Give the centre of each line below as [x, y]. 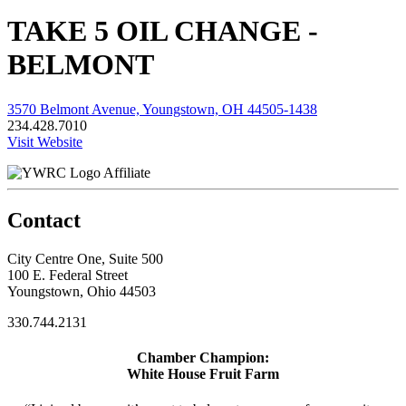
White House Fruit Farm [203, 373]
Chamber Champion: [203, 357]
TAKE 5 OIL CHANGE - [163, 31]
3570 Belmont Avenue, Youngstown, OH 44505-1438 [162, 109]
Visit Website [45, 141]
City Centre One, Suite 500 [85, 258]
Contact [44, 220]
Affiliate [127, 172]
